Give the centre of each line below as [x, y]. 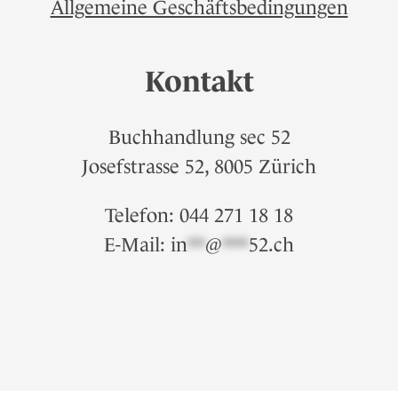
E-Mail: [137, 245]
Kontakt [199, 82]
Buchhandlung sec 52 [199, 138]
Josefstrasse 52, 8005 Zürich [199, 167]
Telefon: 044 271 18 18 [199, 216]
